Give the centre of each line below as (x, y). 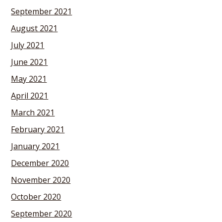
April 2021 (30, 96)
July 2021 (28, 45)
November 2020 (41, 180)
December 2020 (40, 163)
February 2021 (38, 129)
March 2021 (33, 112)
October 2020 (36, 197)
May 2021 (29, 79)
